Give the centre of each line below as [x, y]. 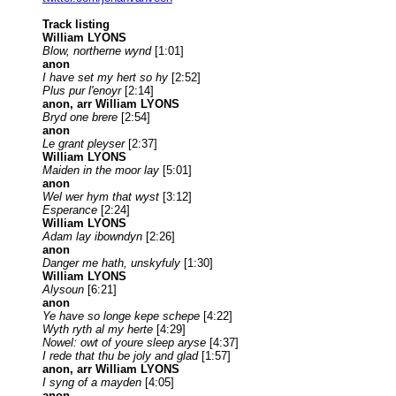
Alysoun [63, 289]
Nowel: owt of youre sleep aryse [124, 342]
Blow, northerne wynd [97, 50]
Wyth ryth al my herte [98, 329]
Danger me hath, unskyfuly [111, 263]
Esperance [70, 209]
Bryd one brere [80, 117]
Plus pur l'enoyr [82, 90]
